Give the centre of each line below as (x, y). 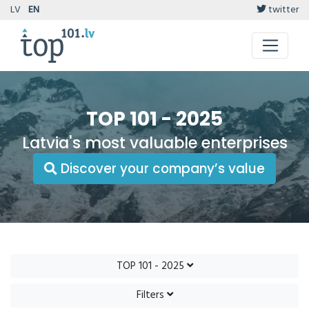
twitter (282, 10)
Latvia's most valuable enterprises (154, 143)
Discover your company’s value (161, 168)
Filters (151, 296)
